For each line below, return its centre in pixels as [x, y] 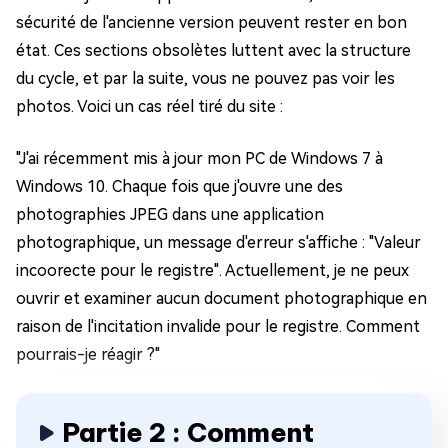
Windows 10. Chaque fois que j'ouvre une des [179, 187]
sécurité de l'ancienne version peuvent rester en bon [211, 23]
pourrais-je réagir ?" [88, 355]
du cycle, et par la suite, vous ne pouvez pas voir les [205, 79]
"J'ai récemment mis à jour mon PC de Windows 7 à [199, 159]
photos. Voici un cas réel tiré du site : [149, 107]
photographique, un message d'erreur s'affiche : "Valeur [218, 243]
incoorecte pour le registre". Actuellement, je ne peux [212, 271]
